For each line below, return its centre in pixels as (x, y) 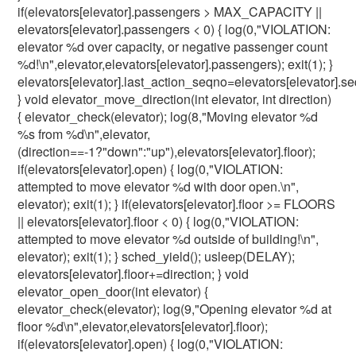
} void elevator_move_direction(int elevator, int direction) (175, 99)
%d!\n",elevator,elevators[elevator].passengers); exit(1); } (176, 64)
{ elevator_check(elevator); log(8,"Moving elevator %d (168, 116)
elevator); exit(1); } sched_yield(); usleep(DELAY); (157, 256)
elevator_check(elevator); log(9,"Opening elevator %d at (175, 309)
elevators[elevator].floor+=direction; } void (133, 274)
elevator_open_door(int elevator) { (113, 291)
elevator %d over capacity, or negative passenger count (173, 46)
